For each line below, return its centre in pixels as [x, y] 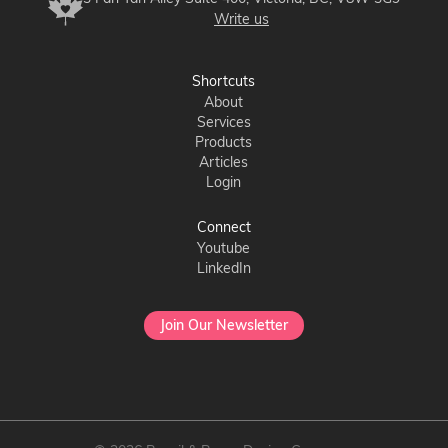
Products [224, 142]
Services [223, 122]
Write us [241, 19]
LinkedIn [223, 268]
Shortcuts [224, 81]
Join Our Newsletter [223, 325]
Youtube [224, 248]
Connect [223, 227]
